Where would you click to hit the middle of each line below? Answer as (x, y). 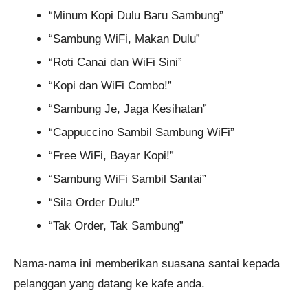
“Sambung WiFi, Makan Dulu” (124, 39)
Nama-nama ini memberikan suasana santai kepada (147, 263)
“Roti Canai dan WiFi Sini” (115, 63)
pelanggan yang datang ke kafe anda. (109, 283)
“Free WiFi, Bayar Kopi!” (111, 156)
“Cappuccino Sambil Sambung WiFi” (142, 133)
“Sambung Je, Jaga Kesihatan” (128, 109)
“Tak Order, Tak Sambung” (116, 226)
